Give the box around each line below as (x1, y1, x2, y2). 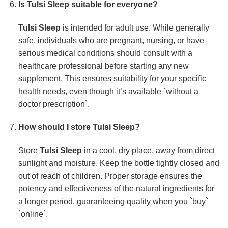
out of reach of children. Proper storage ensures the (18, 172, 202, 181)
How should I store (18, 123, 93, 132)
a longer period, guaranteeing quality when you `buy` (18, 197, 208, 206)
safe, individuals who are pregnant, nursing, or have (18, 36, 204, 45)
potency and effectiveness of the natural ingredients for (18, 184, 214, 193)
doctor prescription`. (18, 99, 90, 108)
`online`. (18, 210, 48, 219)
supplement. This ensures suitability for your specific (18, 74, 206, 83)
